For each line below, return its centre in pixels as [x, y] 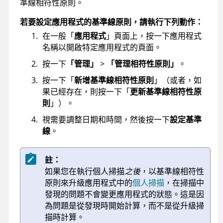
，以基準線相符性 [172, 171]
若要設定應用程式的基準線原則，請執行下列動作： [111, 22]
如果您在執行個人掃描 [85, 171]
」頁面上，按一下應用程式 [154, 36]
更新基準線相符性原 [166, 92]
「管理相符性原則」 [142, 64]
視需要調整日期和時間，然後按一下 [106, 120]
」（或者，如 [178, 80]
